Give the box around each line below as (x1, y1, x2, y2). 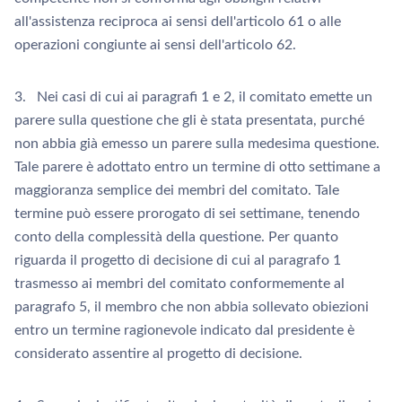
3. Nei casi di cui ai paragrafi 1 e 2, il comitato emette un (14, 90, 372, 104)
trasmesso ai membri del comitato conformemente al (14, 276, 345, 291)
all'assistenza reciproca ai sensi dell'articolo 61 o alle (14, 14, 341, 29)
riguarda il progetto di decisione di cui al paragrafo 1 (14, 253, 341, 267)
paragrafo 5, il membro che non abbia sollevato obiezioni (14, 300, 369, 314)
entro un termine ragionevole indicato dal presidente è (14, 323, 354, 337)
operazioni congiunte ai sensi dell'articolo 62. (14, 38, 296, 52)
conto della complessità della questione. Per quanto (14, 230, 338, 244)
